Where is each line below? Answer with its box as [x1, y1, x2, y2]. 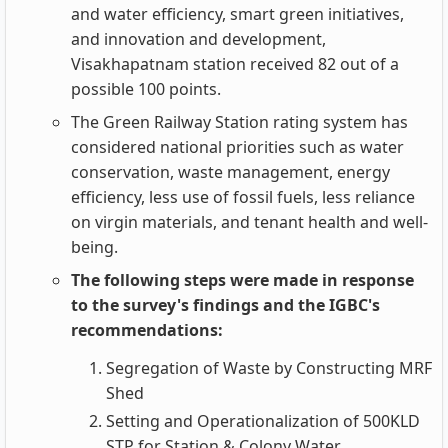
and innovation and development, [71, 27, 326, 50]
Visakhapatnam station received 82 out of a [71, 52, 399, 75]
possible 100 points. [71, 77, 221, 100]
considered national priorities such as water [71, 135, 404, 158]
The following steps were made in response [71, 268, 414, 291]
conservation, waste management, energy [71, 160, 390, 183]
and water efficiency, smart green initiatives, [71, 2, 404, 25]
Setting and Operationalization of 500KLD [106, 409, 420, 432]
